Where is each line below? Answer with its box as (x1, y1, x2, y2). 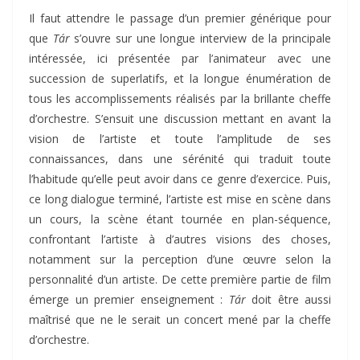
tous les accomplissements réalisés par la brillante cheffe (29, 91, 331, 107)
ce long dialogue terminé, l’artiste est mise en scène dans (29, 191, 331, 207)
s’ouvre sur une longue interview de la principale (69, 31, 332, 47)
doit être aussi (252, 292, 331, 308)
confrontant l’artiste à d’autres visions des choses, (29, 231, 331, 247)
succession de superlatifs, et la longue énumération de (29, 71, 331, 87)
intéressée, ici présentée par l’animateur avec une (29, 51, 331, 67)
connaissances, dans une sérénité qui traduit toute (29, 151, 331, 167)
